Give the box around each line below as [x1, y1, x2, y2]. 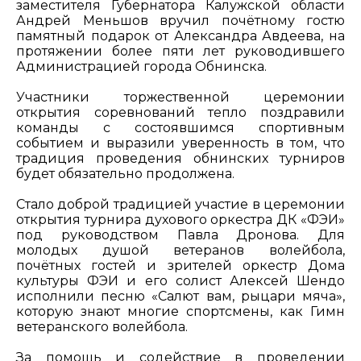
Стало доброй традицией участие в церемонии [16, 197, 345, 213]
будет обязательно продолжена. [16, 166, 234, 182]
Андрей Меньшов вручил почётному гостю [16, 13, 345, 29]
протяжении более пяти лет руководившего [16, 44, 345, 60]
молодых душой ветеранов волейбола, [16, 243, 345, 259]
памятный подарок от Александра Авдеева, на [16, 28, 345, 44]
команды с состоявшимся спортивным [16, 120, 345, 136]
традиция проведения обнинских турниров [16, 151, 345, 167]
